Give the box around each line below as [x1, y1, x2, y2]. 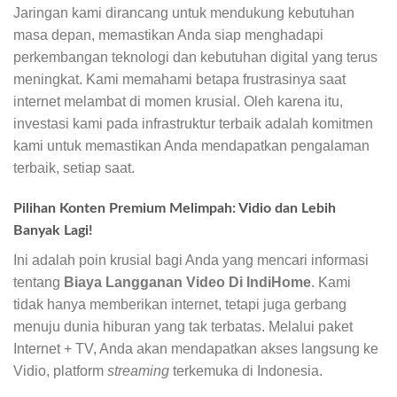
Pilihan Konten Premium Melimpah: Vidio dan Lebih [13, 200, 336, 215]
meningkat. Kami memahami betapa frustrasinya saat [13, 71, 346, 87]
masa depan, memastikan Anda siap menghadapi [13, 27, 323, 43]
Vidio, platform [13, 362, 107, 378]
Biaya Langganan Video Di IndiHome [64, 274, 311, 290]
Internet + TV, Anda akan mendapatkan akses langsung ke [13, 340, 378, 356]
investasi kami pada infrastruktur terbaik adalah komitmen [13, 115, 373, 131]
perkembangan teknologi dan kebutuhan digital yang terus [13, 49, 378, 65]
